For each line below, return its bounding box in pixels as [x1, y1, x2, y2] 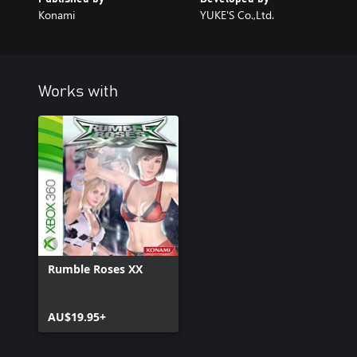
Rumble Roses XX [48, 261, 143, 277]
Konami [38, 7, 75, 22]
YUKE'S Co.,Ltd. [199, 7, 274, 22]
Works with [38, 84, 118, 100]
